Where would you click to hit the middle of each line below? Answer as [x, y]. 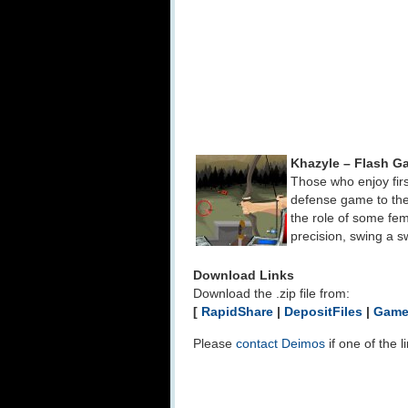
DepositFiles [323, 312]
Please [214, 344]
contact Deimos [280, 344]
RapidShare [237, 312]
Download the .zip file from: [271, 294]
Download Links [244, 275]
